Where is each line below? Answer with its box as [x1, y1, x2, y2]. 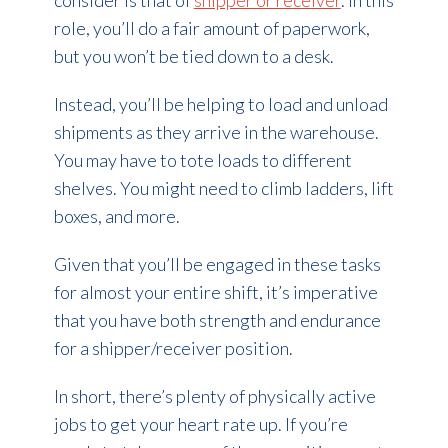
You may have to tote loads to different [53, 149, 352, 172]
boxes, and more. [53, 205, 180, 228]
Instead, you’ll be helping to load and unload [53, 93, 388, 116]
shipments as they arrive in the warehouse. [53, 121, 379, 144]
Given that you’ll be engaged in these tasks [53, 253, 381, 276]
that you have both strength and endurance [53, 309, 381, 332]
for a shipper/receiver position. [53, 337, 293, 360]
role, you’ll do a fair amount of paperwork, [53, 17, 370, 40]
